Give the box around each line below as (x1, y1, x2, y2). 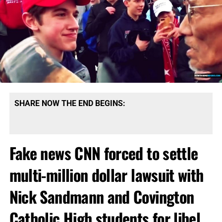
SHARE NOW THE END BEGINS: (14, 99, 125, 109)
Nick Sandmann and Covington (9, 185, 194, 209)
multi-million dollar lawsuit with (9, 163, 204, 187)
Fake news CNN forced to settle (9, 141, 198, 165)
